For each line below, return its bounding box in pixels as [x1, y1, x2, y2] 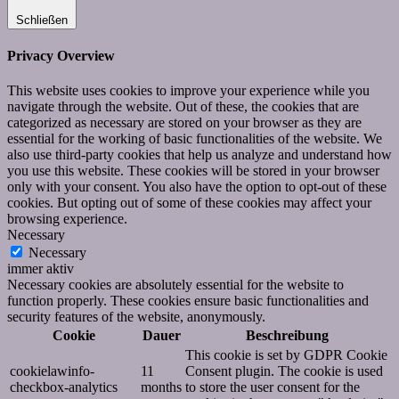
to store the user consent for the [185, 379, 360, 395]
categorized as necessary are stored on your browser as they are [7, 115, 362, 131]
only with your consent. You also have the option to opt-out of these [7, 179, 387, 195]
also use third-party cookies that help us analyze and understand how [7, 147, 392, 163]
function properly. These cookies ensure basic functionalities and [7, 293, 369, 309]
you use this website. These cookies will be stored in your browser [7, 163, 379, 179]
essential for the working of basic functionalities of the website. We [7, 131, 382, 147]
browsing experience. [7, 211, 127, 227]
